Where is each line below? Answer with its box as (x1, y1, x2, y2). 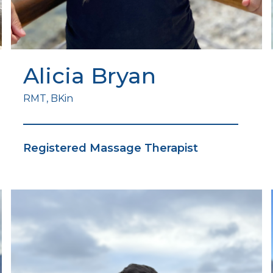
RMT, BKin (23, 93, 74, 105)
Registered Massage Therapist (23, 141, 199, 155)
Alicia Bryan (23, 62, 157, 90)
